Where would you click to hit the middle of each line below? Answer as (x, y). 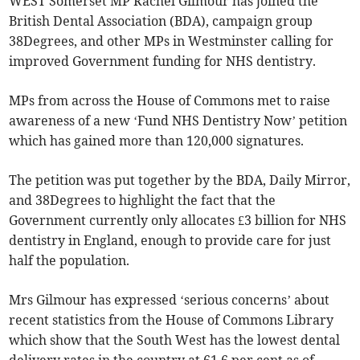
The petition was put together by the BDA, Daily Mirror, (180, 180)
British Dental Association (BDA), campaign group (161, 21)
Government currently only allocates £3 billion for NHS (178, 221)
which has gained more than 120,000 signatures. (157, 141)
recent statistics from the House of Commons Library (172, 320)
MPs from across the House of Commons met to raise (170, 101)
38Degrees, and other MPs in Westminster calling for (172, 41)
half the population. (70, 261)
